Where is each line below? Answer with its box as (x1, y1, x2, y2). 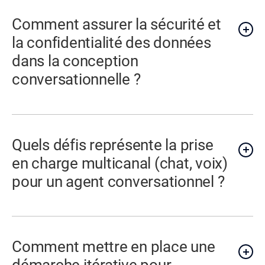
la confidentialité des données (12, 34, 211, 52)
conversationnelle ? (12, 70, 141, 89)
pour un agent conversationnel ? (12, 172, 225, 190)
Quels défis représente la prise (12, 135, 214, 154)
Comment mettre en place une (12, 238, 215, 256)
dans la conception (12, 52, 138, 70)
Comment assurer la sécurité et (12, 15, 221, 34)
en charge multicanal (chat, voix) (12, 154, 228, 172)
